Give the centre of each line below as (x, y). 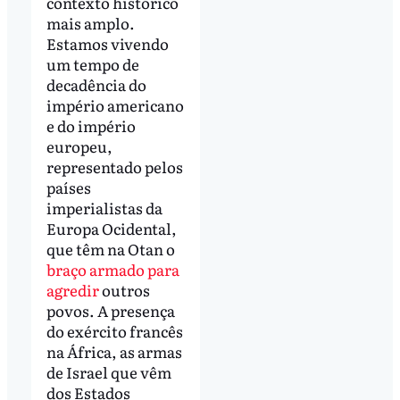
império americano (115, 104)
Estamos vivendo (107, 43)
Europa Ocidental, (111, 228)
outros (125, 289)
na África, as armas (114, 351)
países (68, 187)
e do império (91, 125)
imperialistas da (104, 207)
